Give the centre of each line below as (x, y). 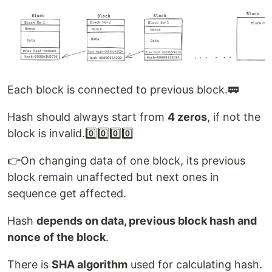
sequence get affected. (67, 193)
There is (29, 264)
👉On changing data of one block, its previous (126, 160)
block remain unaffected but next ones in (113, 177)
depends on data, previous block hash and (147, 220)
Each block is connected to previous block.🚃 (123, 89)
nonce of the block (56, 237)
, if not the (234, 117)
